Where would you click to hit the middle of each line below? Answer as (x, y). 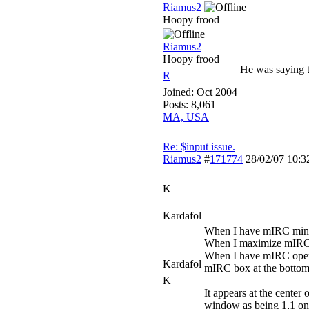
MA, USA (186, 117)
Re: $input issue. (199, 147)
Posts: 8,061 (189, 104)
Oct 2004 (217, 92)
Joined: (180, 92)
